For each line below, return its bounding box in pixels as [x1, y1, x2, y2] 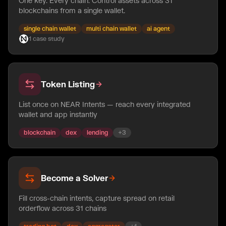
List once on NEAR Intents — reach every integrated [19, 100, 191, 108]
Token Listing [41, 79, 95, 89]
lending [87, 129, 108, 136]
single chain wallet [24, 25, 76, 32]
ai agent [147, 25, 170, 32]
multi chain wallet [86, 25, 137, 32]
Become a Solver [41, 173, 108, 183]
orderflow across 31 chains [19, 204, 106, 212]
